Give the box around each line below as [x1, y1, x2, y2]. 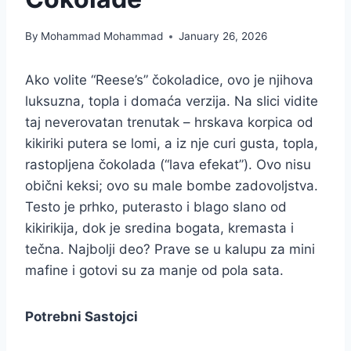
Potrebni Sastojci [25, 309, 138, 325]
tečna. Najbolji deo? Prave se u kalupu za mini [25, 241, 315, 258]
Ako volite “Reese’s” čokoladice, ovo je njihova [25, 72, 313, 89]
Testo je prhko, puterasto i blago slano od [25, 199, 287, 215]
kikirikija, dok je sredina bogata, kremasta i [25, 220, 294, 237]
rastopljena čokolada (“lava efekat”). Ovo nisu [25, 157, 311, 173]
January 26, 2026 [179, 30, 268, 43]
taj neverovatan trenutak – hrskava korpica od [25, 114, 313, 131]
